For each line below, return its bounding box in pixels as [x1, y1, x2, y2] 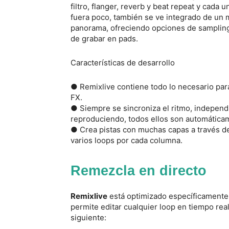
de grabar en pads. [71, 34, 138, 43]
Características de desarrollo [71, 58, 175, 67]
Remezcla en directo [71, 163, 207, 178]
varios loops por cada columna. [71, 135, 182, 145]
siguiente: [71, 213, 106, 222]
